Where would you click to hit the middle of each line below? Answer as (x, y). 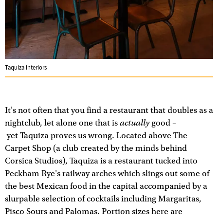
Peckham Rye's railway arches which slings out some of (107, 174)
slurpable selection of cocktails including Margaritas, (103, 199)
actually (135, 123)
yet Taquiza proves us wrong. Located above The (96, 136)
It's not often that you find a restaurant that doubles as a (109, 111)
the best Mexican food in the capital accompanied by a (106, 187)
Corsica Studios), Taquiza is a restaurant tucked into (101, 161)
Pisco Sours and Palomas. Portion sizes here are (94, 212)
